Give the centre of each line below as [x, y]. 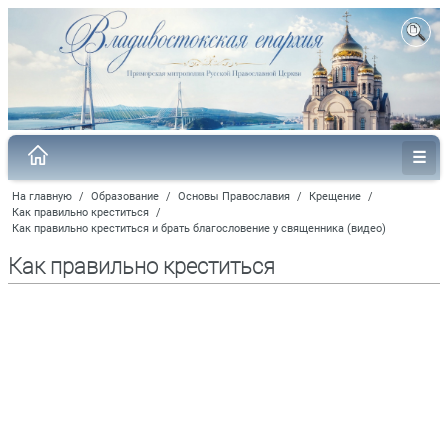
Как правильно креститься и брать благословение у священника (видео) [199, 228]
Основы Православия [234, 196]
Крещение [335, 196]
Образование [125, 196]
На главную [42, 196]
